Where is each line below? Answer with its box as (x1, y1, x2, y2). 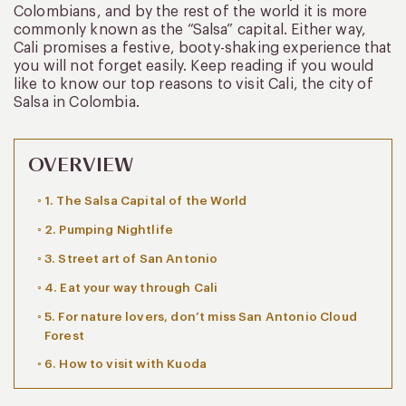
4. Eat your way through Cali (43, 281, 218, 294)
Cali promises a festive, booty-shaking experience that (14, 40, 392, 55)
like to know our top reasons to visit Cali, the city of (14, 76, 373, 92)
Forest (43, 329, 84, 342)
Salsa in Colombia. (14, 94, 140, 110)
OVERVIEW (28, 152, 134, 178)
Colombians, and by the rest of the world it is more (14, 4, 368, 19)
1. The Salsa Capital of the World (43, 194, 247, 207)
